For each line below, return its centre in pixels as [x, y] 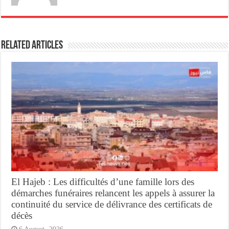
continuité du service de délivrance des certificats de [112, 204]
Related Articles [32, 45]
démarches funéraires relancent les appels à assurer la [113, 193]
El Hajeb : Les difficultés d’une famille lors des [103, 182]
